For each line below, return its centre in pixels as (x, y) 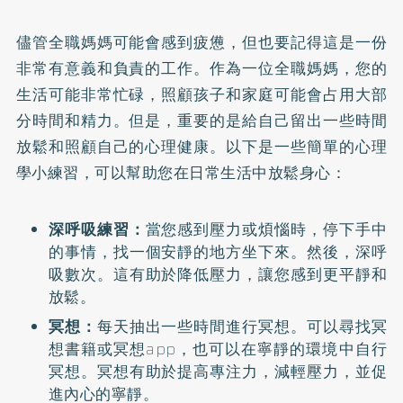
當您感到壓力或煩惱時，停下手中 (266, 230)
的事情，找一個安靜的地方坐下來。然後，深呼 (218, 252)
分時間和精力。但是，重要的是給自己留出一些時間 (201, 121)
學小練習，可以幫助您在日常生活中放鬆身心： (181, 173)
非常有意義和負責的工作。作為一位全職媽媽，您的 (201, 69)
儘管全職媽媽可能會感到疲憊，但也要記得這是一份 (201, 43)
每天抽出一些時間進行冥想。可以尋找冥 (242, 326)
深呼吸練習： (97, 230)
